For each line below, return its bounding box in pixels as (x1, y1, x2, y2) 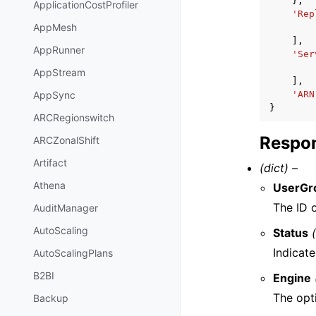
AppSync (33, 89, 75, 102)
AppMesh (33, 21, 77, 34)
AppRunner (33, 44, 85, 56)
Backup (33, 292, 68, 305)
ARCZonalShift (33, 134, 99, 147)
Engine (273, 271, 312, 285)
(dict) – (260, 161, 298, 175)
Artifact (33, 157, 67, 169)
